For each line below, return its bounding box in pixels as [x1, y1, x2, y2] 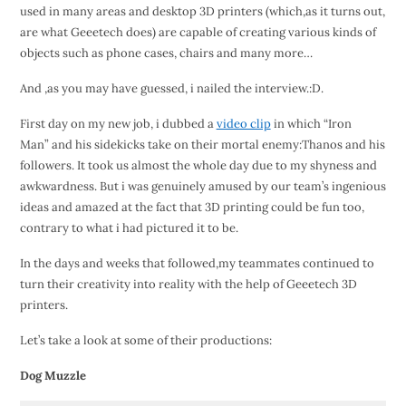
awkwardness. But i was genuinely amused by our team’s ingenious [19, 179, 386, 195]
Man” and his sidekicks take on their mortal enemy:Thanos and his [19, 137, 385, 153]
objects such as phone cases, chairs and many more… [19, 45, 313, 62]
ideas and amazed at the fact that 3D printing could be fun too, [19, 199, 364, 216]
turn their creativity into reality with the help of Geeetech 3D [19, 276, 357, 293]
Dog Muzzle [19, 368, 86, 384]
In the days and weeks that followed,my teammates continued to [19, 256, 374, 272]
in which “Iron [270, 116, 352, 132]
